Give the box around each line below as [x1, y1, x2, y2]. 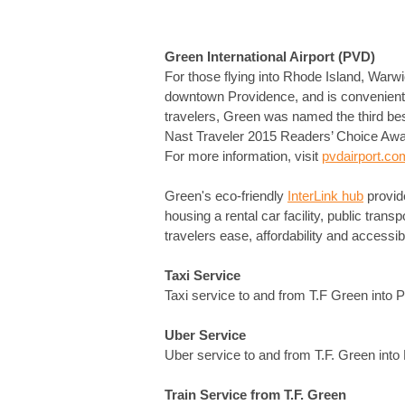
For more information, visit [165, 148, 322, 165]
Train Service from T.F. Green [165, 387, 346, 403]
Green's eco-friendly [165, 188, 287, 204]
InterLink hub [287, 188, 363, 204]
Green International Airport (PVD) [165, 49, 375, 65]
